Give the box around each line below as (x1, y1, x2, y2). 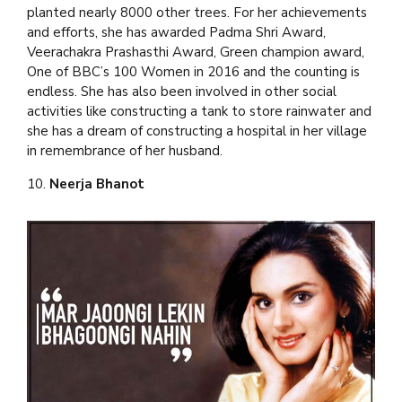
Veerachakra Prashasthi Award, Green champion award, (27, 43, 364, 62)
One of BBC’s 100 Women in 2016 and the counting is (27, 63, 360, 82)
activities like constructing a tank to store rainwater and (27, 102, 371, 121)
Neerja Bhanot (49, 175, 144, 194)
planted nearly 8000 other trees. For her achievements (27, 4, 367, 22)
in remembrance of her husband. (27, 142, 223, 161)
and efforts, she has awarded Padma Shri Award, (27, 23, 326, 42)
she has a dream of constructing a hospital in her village (27, 122, 367, 141)
